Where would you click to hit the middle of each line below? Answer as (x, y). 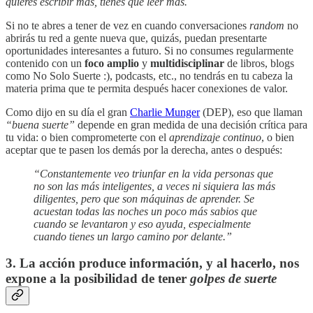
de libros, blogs (259, 63)
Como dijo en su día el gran (68, 112)
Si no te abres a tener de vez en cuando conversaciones (128, 25)
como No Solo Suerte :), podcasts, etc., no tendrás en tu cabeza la (149, 75)
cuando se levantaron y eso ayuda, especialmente (142, 224)
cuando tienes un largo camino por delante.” (133, 236)
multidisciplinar (187, 63)
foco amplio (112, 63)
